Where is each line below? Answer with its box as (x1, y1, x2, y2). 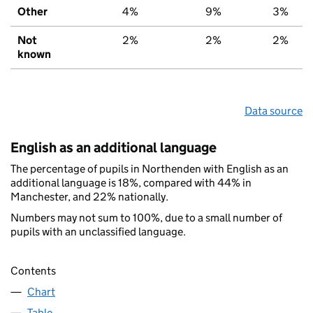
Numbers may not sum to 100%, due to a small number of (10, 210, 282, 224)
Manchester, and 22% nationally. (10, 189, 168, 203)
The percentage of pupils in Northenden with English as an (10, 161, 289, 175)
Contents (10, 264, 56, 278)
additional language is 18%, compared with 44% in (10, 175, 252, 189)
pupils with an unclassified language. (10, 224, 186, 238)
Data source (245, 103, 303, 117)
